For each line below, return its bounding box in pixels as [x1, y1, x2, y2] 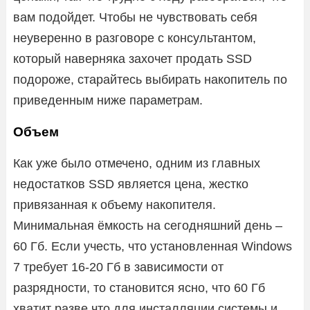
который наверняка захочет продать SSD [13, 51, 252, 66]
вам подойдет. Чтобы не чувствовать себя [13, 10, 257, 24]
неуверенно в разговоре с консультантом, [13, 30, 256, 45]
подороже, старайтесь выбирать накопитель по [13, 72, 287, 86]
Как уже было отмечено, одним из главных [13, 156, 260, 170]
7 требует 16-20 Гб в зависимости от [13, 259, 224, 274]
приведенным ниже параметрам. [13, 93, 203, 107]
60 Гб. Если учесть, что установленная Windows [13, 239, 292, 253]
